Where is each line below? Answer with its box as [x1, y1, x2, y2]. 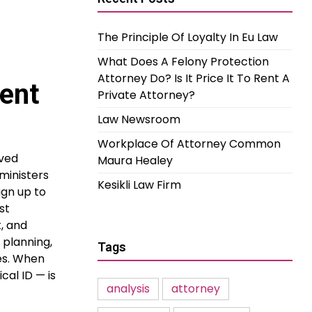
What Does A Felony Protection [97, 54, 269, 70]
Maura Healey [97, 153, 173, 169]
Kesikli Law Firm [97, 177, 181, 193]
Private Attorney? [97, 87, 195, 103]
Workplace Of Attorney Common [97, 136, 281, 152]
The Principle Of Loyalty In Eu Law [97, 29, 278, 45]
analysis [107, 281, 150, 297]
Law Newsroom [97, 111, 180, 127]
